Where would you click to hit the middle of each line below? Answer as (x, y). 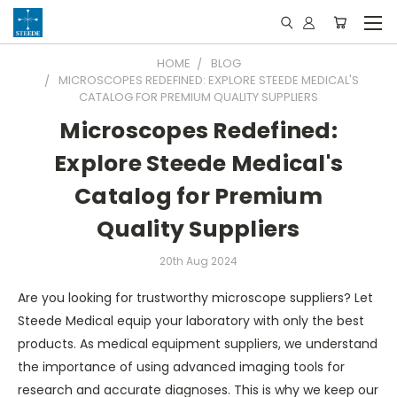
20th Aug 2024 (198, 261)
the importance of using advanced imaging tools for (181, 366)
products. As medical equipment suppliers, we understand (198, 343)
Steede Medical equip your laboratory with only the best (191, 320)
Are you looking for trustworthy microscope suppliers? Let (195, 297)
